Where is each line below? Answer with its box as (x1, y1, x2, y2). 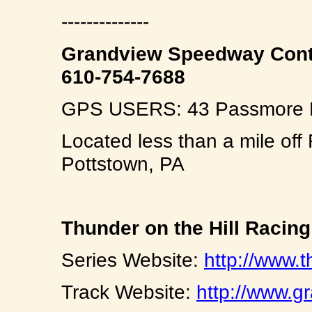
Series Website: (61, 248, 204, 271)
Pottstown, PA (61, 152, 185, 175)
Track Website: (61, 280, 196, 303)
